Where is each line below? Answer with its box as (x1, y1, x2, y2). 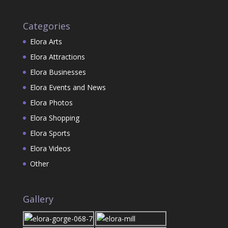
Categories (22, 20, 70, 33)
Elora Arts (30, 37, 62, 47)
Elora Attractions (30, 52, 85, 62)
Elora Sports (30, 128, 70, 138)
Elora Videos (30, 144, 71, 154)
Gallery (22, 192, 53, 205)
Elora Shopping (30, 113, 79, 123)
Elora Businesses (30, 67, 86, 77)
